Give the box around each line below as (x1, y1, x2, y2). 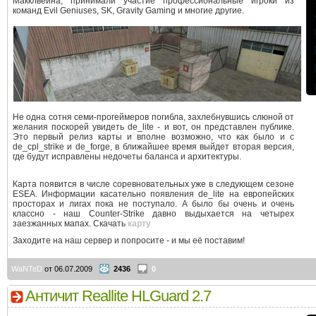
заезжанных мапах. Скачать (13, 218, 128, 229)
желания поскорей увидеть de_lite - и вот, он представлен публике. (13, 122, 294, 132)
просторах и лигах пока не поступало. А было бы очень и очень (13, 198, 294, 209)
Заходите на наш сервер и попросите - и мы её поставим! (13, 236, 245, 246)
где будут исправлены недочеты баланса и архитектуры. (13, 152, 241, 162)
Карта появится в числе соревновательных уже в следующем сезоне (13, 178, 294, 189)
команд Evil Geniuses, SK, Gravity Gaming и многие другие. (13, 6, 244, 16)
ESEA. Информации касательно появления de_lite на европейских (13, 188, 294, 199)
